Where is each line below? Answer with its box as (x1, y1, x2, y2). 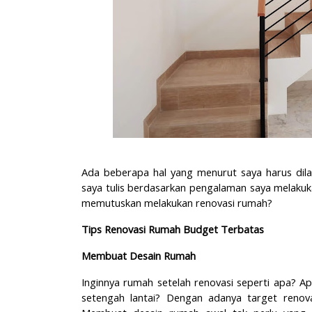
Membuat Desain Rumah (81, 249, 198, 263)
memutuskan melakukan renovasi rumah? (81, 196, 275, 210)
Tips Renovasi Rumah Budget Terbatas (81, 222, 267, 236)
